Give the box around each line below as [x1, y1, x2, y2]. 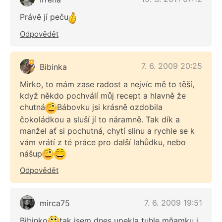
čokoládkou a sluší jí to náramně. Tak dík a [20, 114, 180, 124]
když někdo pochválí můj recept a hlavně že [20, 90, 186, 101]
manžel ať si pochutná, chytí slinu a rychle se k [20, 125, 195, 136]
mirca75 [40, 198, 70, 209]
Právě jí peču [20, 12, 68, 22]
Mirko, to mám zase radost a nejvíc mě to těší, [20, 79, 194, 89]
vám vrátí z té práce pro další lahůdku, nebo [20, 137, 186, 147]
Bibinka [40, 61, 67, 72]
